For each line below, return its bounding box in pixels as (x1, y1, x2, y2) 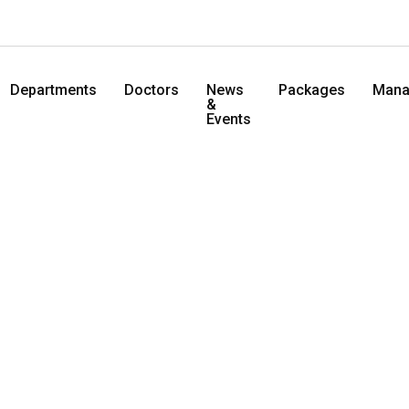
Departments (10, 81, 97, 99)
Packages (278, 81, 345, 99)
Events (206, 110, 251, 128)
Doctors (124, 81, 179, 99)
